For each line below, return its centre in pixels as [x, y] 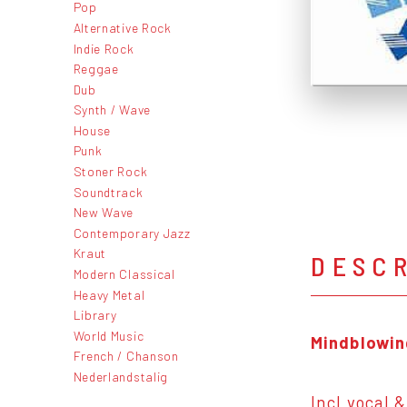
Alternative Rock [122, 27]
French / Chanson [126, 356]
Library [95, 315]
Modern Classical [124, 274]
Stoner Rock [110, 172]
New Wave [104, 213]
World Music [109, 335]
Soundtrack [108, 192]
